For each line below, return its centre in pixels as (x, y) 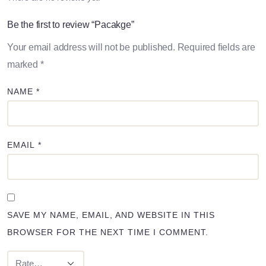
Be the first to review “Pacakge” (71, 25)
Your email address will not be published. (91, 47)
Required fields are (216, 47)
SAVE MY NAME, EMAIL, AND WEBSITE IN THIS (111, 215)
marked (24, 65)
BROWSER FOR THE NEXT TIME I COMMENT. (108, 232)
